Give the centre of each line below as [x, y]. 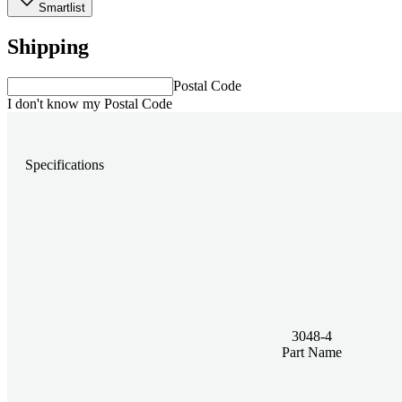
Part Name [311, 352]
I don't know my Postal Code [90, 103]
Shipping [48, 46]
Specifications [65, 165]
